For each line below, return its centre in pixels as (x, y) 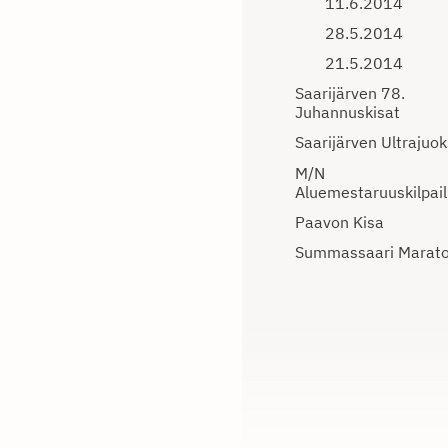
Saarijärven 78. (350, 93)
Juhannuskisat (347, 112)
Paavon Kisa (339, 221)
